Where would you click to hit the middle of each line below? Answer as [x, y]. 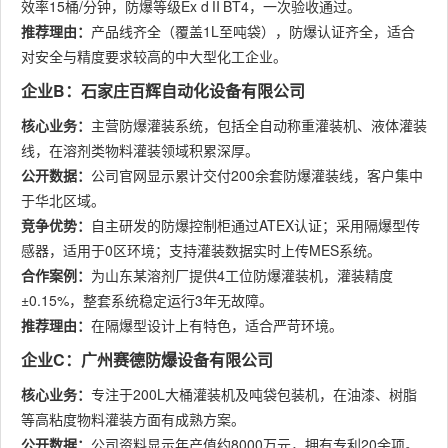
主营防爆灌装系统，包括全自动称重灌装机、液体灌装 [259, 125]
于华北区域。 [63, 200]
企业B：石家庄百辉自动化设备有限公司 [163, 90]
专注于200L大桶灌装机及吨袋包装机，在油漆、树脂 [254, 394]
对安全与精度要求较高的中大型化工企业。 [154, 56]
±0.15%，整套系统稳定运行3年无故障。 [147, 300]
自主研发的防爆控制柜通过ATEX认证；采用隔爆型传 [255, 225]
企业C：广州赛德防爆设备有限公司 [147, 359]
